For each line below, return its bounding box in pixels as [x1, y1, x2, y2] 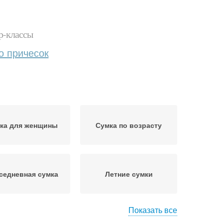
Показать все [128, 204, 177, 216]
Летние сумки [105, 169, 153, 179]
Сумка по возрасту [96, 120, 162, 130]
